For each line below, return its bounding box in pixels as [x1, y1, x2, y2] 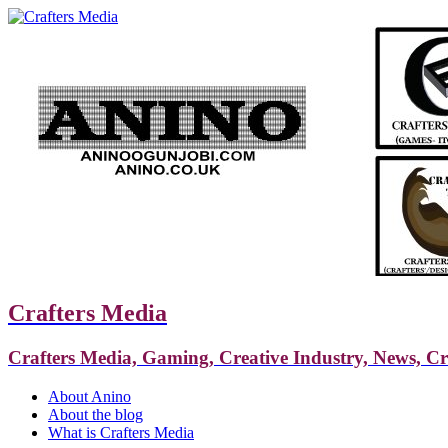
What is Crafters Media [48, 423, 194, 441]
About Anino [48, 387, 131, 405]
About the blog [48, 405, 143, 423]
